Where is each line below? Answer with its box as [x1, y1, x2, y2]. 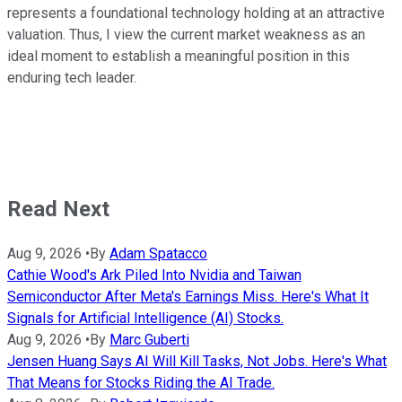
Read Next [7, 196, 109, 222]
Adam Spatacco [109, 244, 207, 262]
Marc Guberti [109, 330, 189, 348]
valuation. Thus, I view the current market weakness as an [7, 25, 365, 43]
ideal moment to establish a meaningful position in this [7, 47, 350, 65]
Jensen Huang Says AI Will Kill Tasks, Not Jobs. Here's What [7, 352, 387, 370]
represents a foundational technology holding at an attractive [7, 4, 385, 22]
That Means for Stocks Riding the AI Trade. [7, 373, 275, 391]
